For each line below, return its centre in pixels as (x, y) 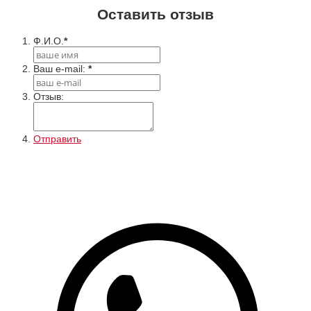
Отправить (57, 138)
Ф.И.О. (49, 41)
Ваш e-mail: (61, 68)
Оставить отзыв (155, 15)
